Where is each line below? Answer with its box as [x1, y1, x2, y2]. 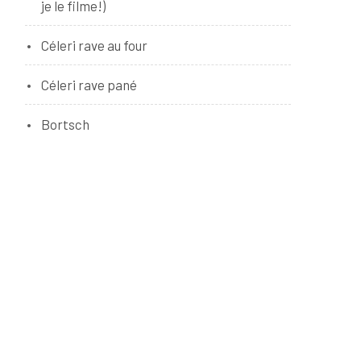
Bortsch [41, 116, 89, 132]
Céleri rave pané [41, 77, 137, 93]
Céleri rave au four [41, 37, 147, 53]
